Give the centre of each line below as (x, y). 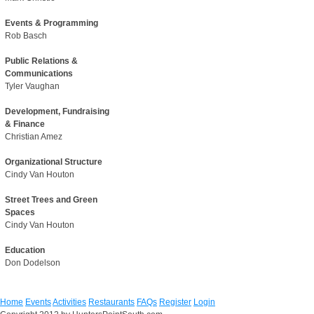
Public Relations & (42, 61)
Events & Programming (52, 23)
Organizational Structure (54, 162)
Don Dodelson (33, 263)
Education (25, 250)
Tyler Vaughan (33, 86)
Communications (39, 74)
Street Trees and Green (52, 200)
